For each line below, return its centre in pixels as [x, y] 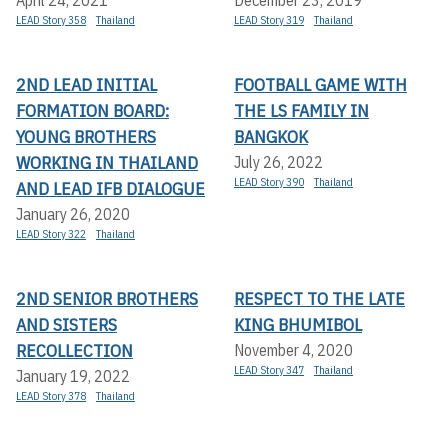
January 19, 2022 [73, 376]
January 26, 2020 [73, 214]
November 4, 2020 [293, 350]
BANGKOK [271, 137]
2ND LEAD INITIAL [86, 85]
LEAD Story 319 [269, 20]
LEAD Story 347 [269, 370]
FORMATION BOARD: [92, 111]
